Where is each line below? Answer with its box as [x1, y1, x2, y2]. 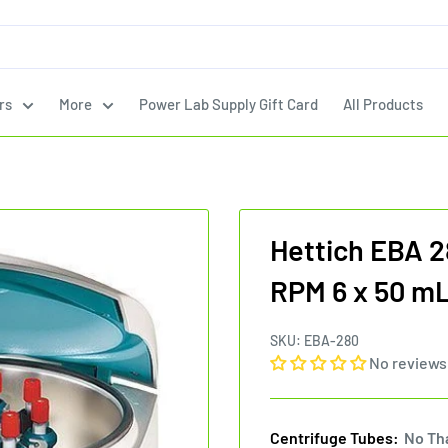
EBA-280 [304, 332, 359, 349]
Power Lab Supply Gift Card [139, 95, 318, 113]
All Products [343, 95, 423, 113]
